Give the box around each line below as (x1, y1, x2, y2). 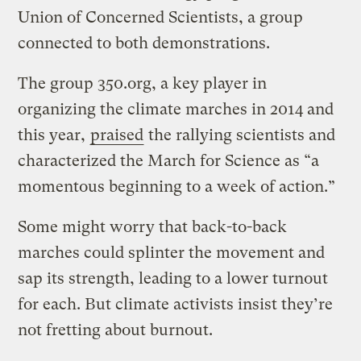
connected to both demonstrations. (18, 33, 271, 52)
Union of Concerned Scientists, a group (18, 7, 304, 27)
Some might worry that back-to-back (18, 217, 288, 236)
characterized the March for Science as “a (18, 151, 320, 170)
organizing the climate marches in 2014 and (18, 99, 334, 118)
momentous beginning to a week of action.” (18, 176, 336, 196)
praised (90, 125, 144, 144)
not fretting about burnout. (18, 320, 214, 339)
